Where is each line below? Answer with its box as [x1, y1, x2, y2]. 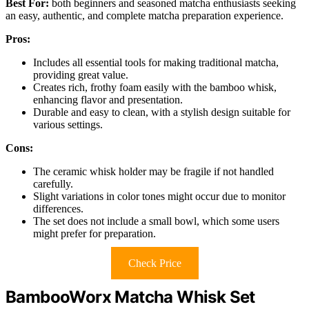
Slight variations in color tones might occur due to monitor [33, 190, 286, 202]
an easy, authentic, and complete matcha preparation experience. [6, 9, 283, 21]
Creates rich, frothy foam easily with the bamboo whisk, [33, 81, 277, 93]
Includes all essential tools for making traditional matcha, [33, 56, 279, 68]
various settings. [33, 118, 103, 130]
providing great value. [33, 68, 128, 81]
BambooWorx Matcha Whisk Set [6, 286, 255, 307]
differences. [33, 202, 83, 215]
